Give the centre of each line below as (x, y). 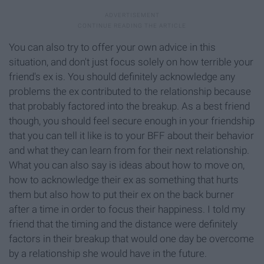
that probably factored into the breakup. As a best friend (129, 106)
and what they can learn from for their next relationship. (129, 151)
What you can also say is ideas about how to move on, (127, 165)
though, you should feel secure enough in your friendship (132, 121)
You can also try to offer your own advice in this (112, 47)
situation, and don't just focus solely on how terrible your (131, 62)
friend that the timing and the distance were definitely (123, 224)
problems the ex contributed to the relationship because (130, 92)
